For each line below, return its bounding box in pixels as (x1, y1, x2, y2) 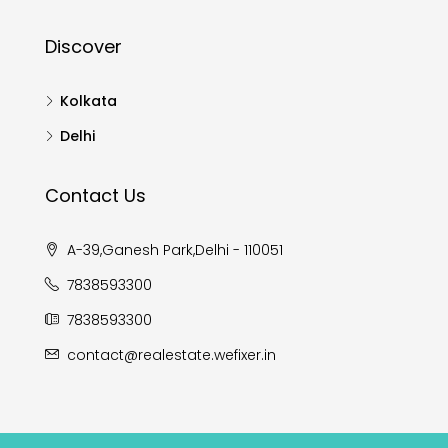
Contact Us (45, 183, 146, 209)
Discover (45, 34, 122, 60)
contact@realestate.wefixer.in (67, 345, 276, 366)
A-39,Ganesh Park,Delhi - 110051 (63, 240, 283, 261)
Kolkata (60, 91, 117, 112)
